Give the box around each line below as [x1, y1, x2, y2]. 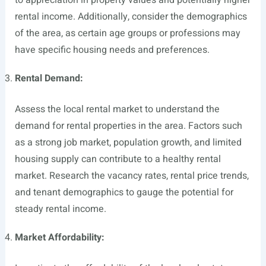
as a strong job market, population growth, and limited [14, 135, 242, 150]
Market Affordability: [14, 230, 104, 245]
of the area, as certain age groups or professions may [14, 26, 240, 41]
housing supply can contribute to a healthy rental [14, 152, 221, 167]
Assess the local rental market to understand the [14, 102, 220, 117]
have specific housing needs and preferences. [14, 43, 210, 58]
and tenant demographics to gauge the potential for [14, 185, 233, 200]
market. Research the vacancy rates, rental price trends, [14, 169, 249, 183]
